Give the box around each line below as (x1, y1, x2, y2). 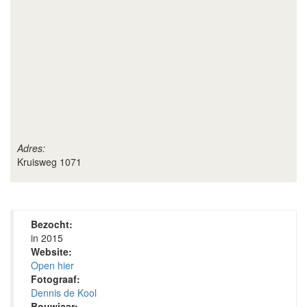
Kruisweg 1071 (17, 155, 82, 169)
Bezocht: (31, 217, 73, 231)
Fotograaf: (31, 272, 80, 286)
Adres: (17, 141, 45, 155)
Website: (31, 245, 72, 258)
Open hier (31, 258, 74, 272)
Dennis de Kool (31, 286, 97, 299)
